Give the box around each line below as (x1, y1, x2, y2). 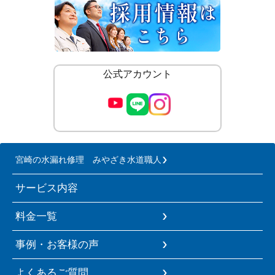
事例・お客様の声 (15, 238, 99, 250)
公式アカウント (103, 68, 172, 79)
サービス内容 (15, 181, 78, 194)
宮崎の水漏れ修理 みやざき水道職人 (15, 154, 161, 165)
